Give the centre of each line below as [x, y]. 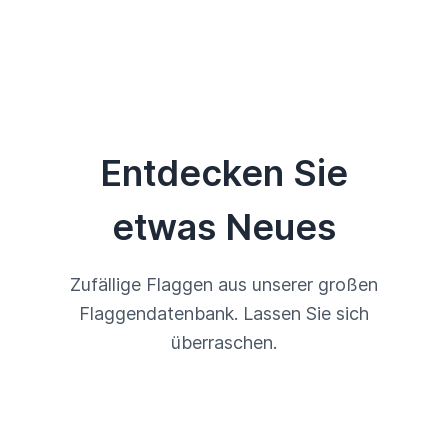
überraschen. [224, 342]
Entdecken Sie [224, 173]
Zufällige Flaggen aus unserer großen [224, 284]
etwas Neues [224, 227]
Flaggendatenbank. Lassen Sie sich [224, 313]
